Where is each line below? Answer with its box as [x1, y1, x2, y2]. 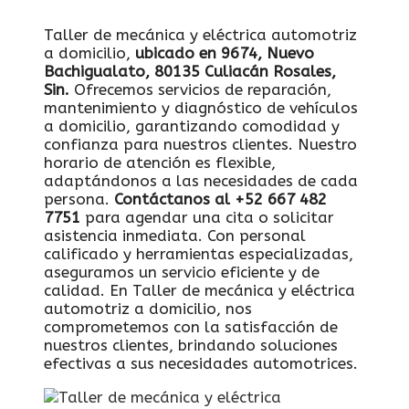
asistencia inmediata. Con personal [44, 225, 306, 245]
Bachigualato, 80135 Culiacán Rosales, [44, 61, 336, 80]
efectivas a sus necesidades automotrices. [44, 353, 358, 372]
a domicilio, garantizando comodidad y [44, 116, 340, 135]
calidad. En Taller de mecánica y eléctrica [44, 280, 355, 299]
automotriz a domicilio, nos [44, 299, 252, 318]
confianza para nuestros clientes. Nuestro [44, 134, 357, 153]
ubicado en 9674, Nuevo [135, 43, 314, 62]
